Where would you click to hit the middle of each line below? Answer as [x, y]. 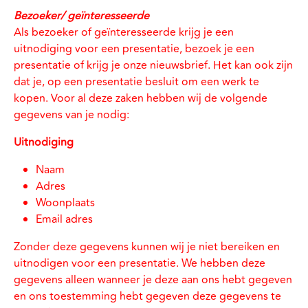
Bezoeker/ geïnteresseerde [81, 16]
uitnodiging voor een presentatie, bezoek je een [134, 49]
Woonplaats [65, 203]
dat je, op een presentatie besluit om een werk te [136, 82]
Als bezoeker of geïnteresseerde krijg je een [124, 32]
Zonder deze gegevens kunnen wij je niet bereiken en [147, 247]
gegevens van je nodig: [71, 115]
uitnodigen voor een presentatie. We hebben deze [140, 263]
